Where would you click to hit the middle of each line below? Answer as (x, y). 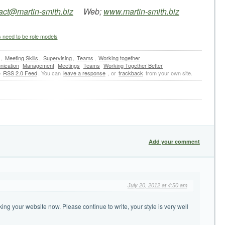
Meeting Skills (22, 58)
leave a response (84, 73)
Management (38, 66)
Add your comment (174, 142)
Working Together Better (133, 66)
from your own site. (168, 73)
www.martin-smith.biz (141, 12)
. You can (50, 73)
